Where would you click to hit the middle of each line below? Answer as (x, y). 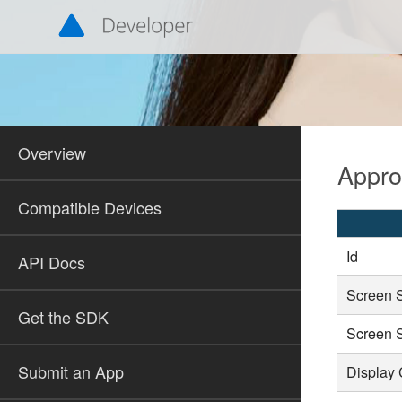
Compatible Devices (90, 207)
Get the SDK (63, 317)
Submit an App (71, 371)
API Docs (52, 262)
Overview (52, 153)
